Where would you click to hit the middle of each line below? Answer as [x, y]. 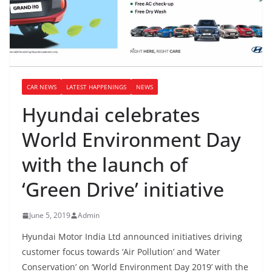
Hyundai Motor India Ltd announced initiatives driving [132, 237]
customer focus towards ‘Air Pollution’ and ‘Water [121, 252]
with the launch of [105, 165]
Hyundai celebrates [111, 115]
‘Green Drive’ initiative [123, 189]
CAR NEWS [42, 87]
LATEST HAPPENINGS [96, 87]
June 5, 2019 [50, 216]
